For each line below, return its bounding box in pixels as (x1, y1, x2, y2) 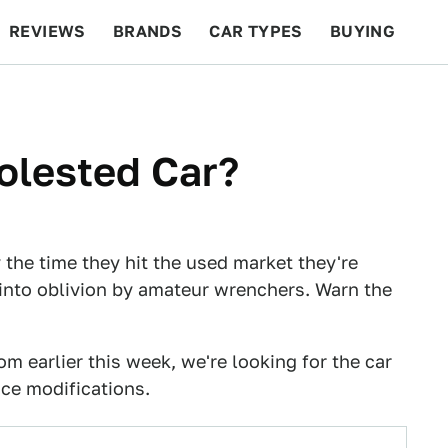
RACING (166, 86, 232, 105)
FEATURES (331, 86, 420, 105)
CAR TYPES (209, 22, 303, 41)
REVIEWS (9, 22, 86, 41)
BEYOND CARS (20, 86, 140, 105)
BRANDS (112, 22, 183, 41)
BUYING (329, 22, 396, 41)
